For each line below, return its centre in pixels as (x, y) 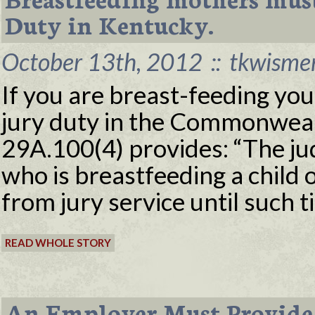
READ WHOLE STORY (58, 243)
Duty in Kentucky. (109, 24)
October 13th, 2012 (104, 62)
